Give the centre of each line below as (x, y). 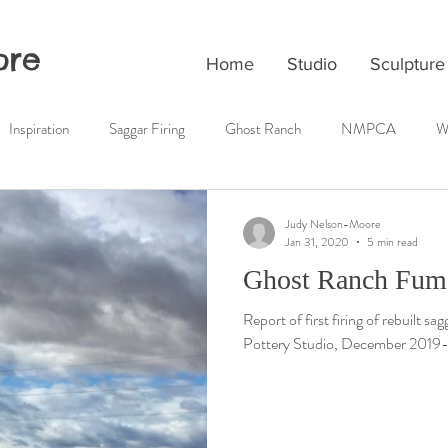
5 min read (392, 242)
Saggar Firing (147, 128)
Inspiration (39, 128)
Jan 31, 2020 (317, 242)
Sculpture (407, 64)
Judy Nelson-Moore (333, 223)
